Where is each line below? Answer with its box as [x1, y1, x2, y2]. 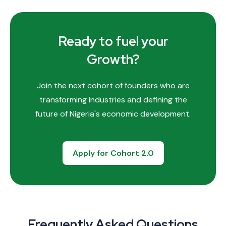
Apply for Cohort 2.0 [72, 147, 154, 158]
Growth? [86, 51, 140, 69]
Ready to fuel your [58, 33, 168, 50]
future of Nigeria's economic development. [35, 108, 191, 120]
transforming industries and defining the [39, 94, 187, 105]
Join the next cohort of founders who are [36, 80, 190, 91]
